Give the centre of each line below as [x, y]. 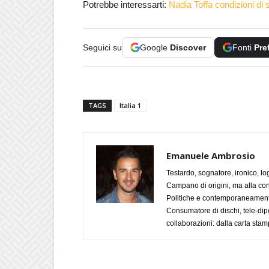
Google [155, 47]
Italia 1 [130, 105]
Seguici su [102, 47]
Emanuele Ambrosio [211, 156]
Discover [188, 47]
